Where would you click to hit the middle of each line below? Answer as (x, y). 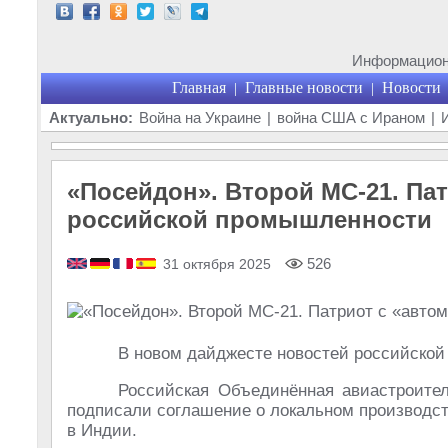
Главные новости (303, 87)
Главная (198, 87)
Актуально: (91, 117)
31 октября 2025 (217, 264)
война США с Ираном (351, 117)
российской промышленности (249, 219)
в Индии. (102, 430)
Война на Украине (200, 117)
